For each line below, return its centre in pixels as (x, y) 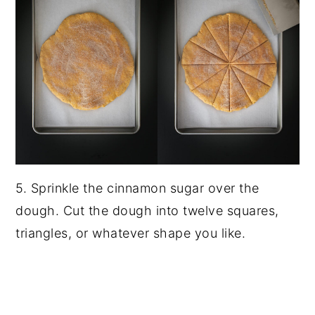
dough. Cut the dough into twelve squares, (147, 210)
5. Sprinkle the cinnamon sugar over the (137, 188)
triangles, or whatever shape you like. (131, 233)
